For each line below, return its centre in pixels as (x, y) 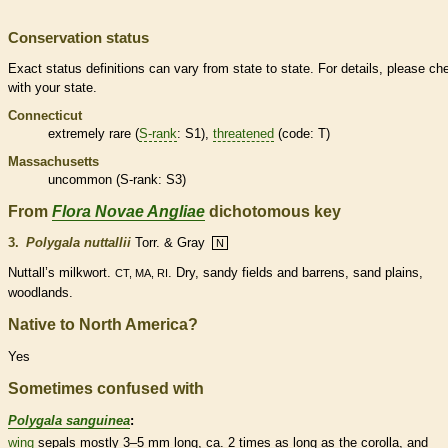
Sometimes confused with (106, 389)
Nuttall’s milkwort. (61, 273)
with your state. (52, 87)
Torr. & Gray (170, 243)
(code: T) (302, 133)
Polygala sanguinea (69, 420)
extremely (78, 133)
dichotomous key (273, 211)
